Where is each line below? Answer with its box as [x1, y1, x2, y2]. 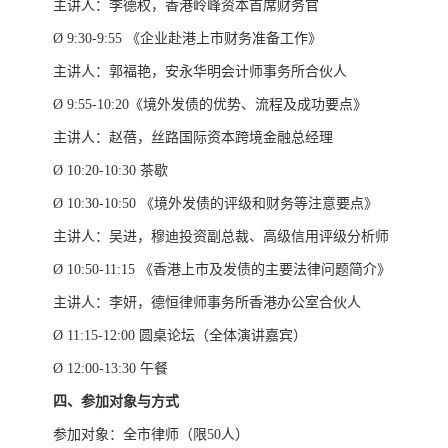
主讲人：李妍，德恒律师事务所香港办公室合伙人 [53, 295, 369, 310]
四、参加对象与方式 [53, 394, 179, 409]
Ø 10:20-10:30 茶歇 [53, 163, 168, 178]
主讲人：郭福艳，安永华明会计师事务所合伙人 [53, 64, 347, 79]
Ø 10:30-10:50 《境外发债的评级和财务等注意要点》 [53, 196, 378, 211]
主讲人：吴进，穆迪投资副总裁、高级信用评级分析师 [53, 229, 389, 244]
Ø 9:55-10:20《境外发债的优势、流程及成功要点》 [53, 97, 367, 112]
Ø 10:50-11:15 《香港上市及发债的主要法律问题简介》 [53, 262, 391, 277]
